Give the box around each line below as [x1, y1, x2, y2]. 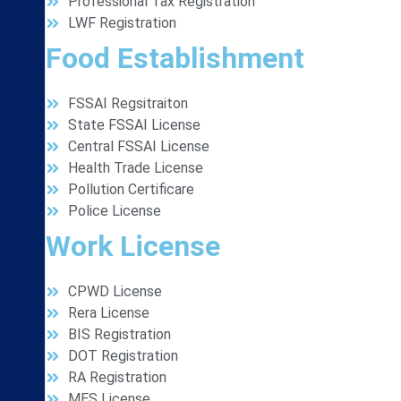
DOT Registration [68, 347, 178, 364]
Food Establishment [46, 41, 304, 75]
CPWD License [68, 283, 162, 300]
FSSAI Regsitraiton [68, 95, 188, 112]
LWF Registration [68, 14, 176, 31]
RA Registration [68, 369, 166, 386]
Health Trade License [68, 159, 203, 176]
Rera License [68, 304, 149, 321]
